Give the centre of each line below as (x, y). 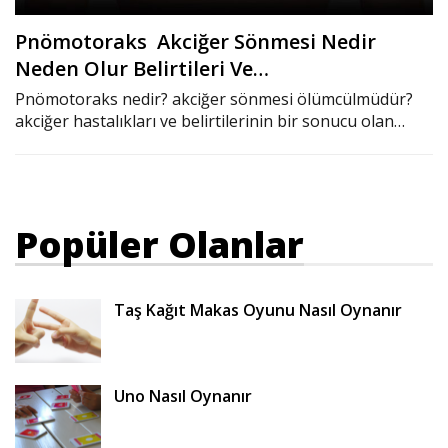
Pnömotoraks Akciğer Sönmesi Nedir (195, 41)
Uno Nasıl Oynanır (183, 395)
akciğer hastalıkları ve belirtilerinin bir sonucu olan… (210, 120)
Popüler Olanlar (159, 244)
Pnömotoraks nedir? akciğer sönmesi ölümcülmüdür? (214, 98)
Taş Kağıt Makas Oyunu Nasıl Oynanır (258, 309)
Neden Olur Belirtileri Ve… (142, 68)
